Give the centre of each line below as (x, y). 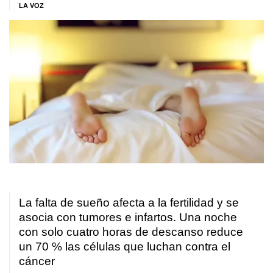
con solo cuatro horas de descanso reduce (131, 232)
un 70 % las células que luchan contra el (125, 247)
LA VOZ (31, 5)
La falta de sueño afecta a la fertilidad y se (129, 203)
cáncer (37, 261)
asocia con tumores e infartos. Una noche (128, 218)
